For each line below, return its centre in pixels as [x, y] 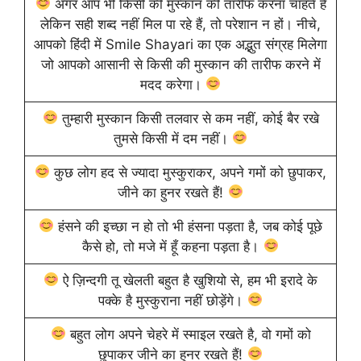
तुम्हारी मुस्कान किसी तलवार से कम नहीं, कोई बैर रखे [188, 118]
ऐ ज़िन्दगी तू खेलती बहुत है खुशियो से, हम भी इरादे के [189, 280]
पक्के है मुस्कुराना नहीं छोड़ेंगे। [173, 300]
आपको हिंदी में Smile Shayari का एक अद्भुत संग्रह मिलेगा [180, 44]
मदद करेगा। [172, 84]
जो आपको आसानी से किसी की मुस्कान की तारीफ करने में [180, 64]
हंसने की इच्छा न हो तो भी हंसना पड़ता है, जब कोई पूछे [189, 226]
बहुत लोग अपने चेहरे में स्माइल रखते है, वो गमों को [188, 334]
